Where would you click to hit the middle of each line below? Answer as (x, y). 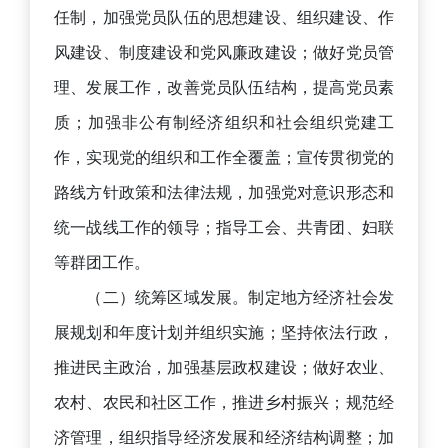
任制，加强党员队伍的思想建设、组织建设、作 (224, 17)
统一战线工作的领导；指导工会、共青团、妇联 (224, 227)
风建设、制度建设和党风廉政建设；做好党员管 (224, 52)
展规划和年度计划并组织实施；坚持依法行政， (224, 332)
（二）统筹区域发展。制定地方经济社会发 (224, 297)
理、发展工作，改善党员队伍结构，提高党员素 (224, 87)
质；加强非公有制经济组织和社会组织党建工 (224, 122)
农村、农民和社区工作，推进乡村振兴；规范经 (224, 402)
